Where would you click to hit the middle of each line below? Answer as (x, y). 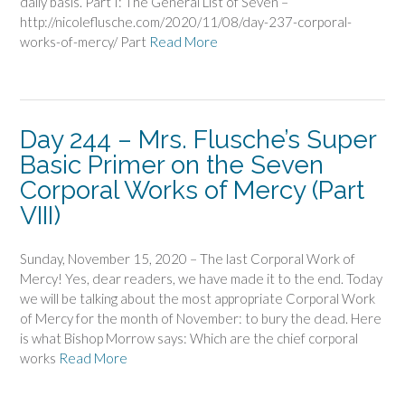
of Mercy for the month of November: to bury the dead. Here (201, 319)
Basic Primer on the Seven (172, 165)
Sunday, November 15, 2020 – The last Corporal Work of (188, 259)
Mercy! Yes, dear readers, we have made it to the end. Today (201, 279)
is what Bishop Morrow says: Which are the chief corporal (189, 339)
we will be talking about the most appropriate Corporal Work (198, 299)
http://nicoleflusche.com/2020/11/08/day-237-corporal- (186, 22)
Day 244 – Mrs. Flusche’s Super (198, 139)
